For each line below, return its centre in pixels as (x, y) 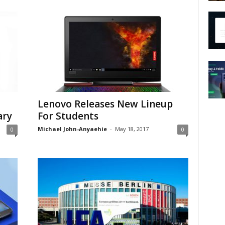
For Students (68, 116)
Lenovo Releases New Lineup (105, 104)
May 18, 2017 (132, 129)
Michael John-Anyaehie (72, 129)
